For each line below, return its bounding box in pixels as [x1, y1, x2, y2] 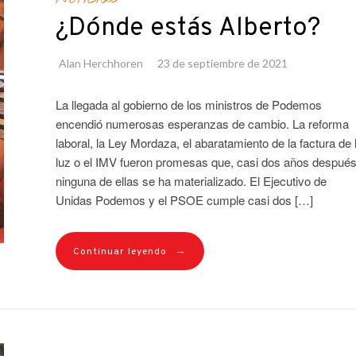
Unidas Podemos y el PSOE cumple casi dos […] [55, 191, 313, 208]
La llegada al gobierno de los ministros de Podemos [55, 95, 322, 113]
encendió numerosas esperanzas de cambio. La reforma [55, 114, 349, 132]
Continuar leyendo [72, 245, 167, 258]
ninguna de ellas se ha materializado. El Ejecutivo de [55, 172, 327, 189]
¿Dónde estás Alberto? [55, 12, 320, 44]
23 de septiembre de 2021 [157, 56, 288, 70]
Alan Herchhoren [58, 56, 143, 70]
